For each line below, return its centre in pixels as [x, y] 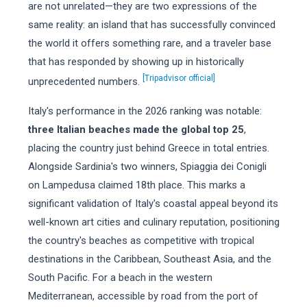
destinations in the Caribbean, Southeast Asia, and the [149, 259]
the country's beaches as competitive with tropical [141, 241]
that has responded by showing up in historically [136, 62]
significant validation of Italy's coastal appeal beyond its [153, 204]
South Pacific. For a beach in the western [120, 278]
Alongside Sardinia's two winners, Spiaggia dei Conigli [147, 167]
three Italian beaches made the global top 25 [136, 130]
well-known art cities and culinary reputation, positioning [153, 222]
